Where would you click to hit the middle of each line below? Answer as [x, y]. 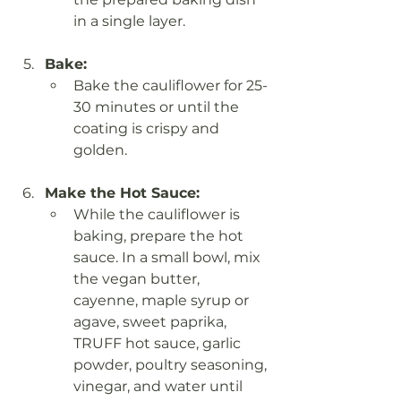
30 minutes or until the [158, 107]
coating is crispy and [148, 129]
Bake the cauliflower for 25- [171, 86]
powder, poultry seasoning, [172, 365]
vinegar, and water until [160, 387]
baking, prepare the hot [160, 236]
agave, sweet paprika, [152, 322]
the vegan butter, [138, 279]
